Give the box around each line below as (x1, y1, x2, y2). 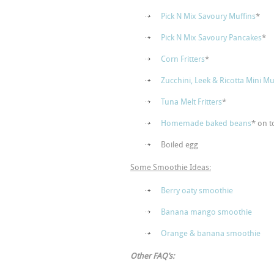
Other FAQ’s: (130, 251, 174, 261)
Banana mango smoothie (161, 207, 252, 217)
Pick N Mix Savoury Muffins (161, 12, 256, 21)
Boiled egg (161, 140, 198, 149)
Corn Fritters (161, 54, 205, 64)
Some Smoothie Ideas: (130, 163, 211, 172)
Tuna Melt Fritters (161, 97, 222, 106)
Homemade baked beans (161, 119, 251, 128)
